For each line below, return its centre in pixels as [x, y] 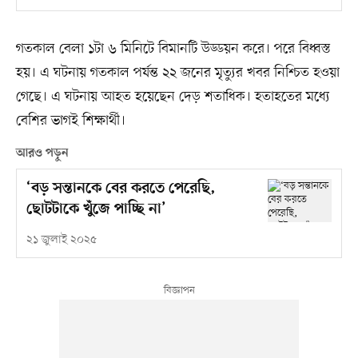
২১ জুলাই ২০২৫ [61, 241]
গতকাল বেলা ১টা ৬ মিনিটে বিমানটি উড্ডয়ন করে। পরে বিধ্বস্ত [173, 49]
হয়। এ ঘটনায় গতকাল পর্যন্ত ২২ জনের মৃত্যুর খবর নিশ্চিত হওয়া [177, 73]
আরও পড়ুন [42, 154]
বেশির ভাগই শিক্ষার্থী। [70, 121]
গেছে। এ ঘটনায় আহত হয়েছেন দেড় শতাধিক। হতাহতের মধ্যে [173, 97]
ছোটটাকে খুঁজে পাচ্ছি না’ [96, 210]
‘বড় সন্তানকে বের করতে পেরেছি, [121, 189]
